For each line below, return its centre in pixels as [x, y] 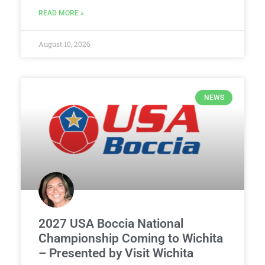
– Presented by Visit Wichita [116, 253]
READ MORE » [61, 13]
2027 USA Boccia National [111, 223]
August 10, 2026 [64, 43]
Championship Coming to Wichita [131, 238]
